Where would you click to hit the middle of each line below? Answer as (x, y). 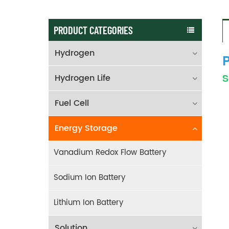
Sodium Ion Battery (89, 177)
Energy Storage (86, 128)
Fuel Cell (72, 103)
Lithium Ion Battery (88, 202)
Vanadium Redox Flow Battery (110, 152)
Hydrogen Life (83, 78)
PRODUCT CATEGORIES (94, 30)
